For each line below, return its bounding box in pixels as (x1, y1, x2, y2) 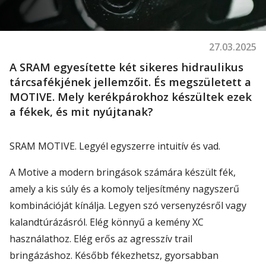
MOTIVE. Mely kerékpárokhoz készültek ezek (9, 89, 252, 104)
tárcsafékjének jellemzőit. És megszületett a (9, 74, 251, 89)
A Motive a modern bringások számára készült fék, (9, 166, 236, 179)
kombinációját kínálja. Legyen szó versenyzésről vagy (9, 199, 246, 212)
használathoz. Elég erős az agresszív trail (9, 232, 192, 245)
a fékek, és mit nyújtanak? (9, 104, 153, 119)
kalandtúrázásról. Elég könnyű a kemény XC (9, 216, 204, 229)
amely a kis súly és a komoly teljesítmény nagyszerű (9, 182, 239, 195)
